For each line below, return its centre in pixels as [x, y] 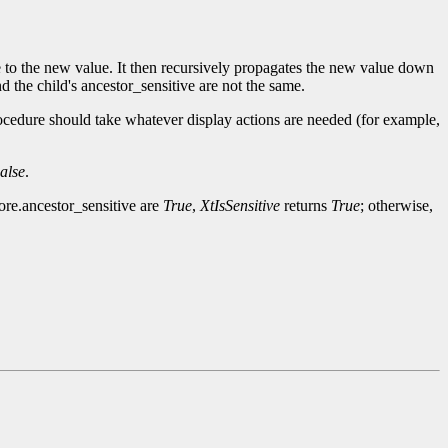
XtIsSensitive [240, 206]
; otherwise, [396, 206]
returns [305, 206]
